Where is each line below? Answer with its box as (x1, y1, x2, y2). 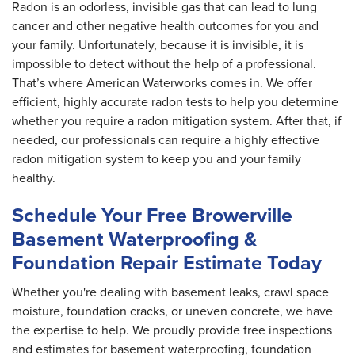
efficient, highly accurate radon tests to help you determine (12, 93, 338, 111)
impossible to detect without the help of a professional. (12, 55, 316, 73)
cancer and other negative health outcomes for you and (12, 17, 319, 35)
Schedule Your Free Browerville (12, 200, 292, 230)
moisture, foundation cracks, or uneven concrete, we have (12, 302, 333, 320)
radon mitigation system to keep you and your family (12, 150, 301, 168)
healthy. (12, 169, 55, 187)
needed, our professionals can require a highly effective (12, 131, 319, 149)
